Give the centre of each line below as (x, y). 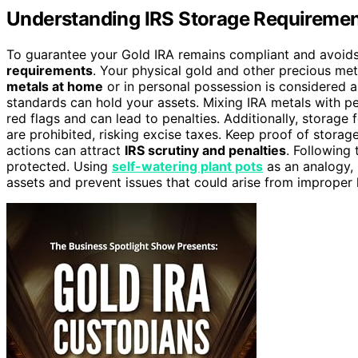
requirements (50, 71)
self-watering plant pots (187, 167)
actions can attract (66, 151)
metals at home (55, 87)
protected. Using (59, 167)
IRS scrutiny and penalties (205, 151)
